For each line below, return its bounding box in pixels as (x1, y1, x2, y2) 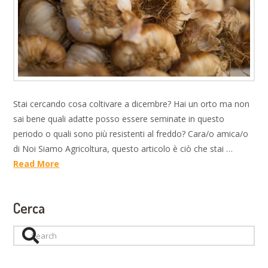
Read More (13, 158, 60, 170)
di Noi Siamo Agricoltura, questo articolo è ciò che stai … (13, 143, 233, 155)
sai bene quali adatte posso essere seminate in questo (13, 113, 225, 125)
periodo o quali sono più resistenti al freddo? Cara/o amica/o (13, 128, 249, 140)
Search (13, 226, 39, 238)
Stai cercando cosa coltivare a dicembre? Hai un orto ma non (13, 98, 250, 110)
